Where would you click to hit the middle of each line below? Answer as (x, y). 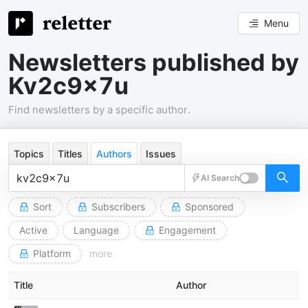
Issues (161, 154)
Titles (70, 154)
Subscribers (118, 207)
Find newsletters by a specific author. (99, 110)
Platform (52, 253)
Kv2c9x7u (68, 86)
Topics (29, 154)
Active (33, 230)
